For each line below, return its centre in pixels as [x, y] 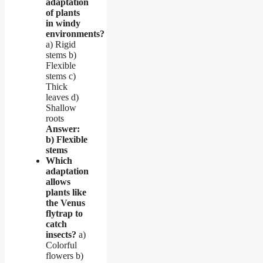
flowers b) [65, 255]
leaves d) [62, 97]
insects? [61, 234]
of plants [63, 12]
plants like [66, 192]
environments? [75, 33]
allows [58, 181]
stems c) [61, 76]
